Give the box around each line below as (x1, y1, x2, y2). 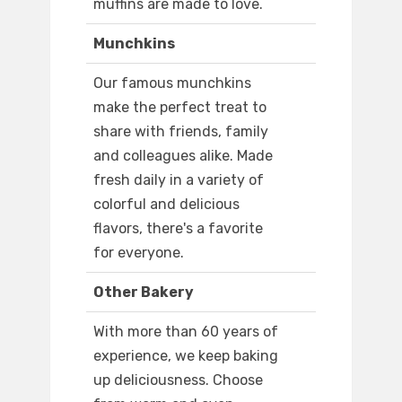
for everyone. (93, 244, 184, 262)
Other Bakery (93, 284, 194, 301)
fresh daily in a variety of (93, 171, 264, 189)
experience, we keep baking (93, 347, 278, 365)
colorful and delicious (93, 196, 240, 214)
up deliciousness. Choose (93, 371, 263, 389)
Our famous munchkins (93, 74, 251, 92)
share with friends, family (93, 123, 268, 141)
